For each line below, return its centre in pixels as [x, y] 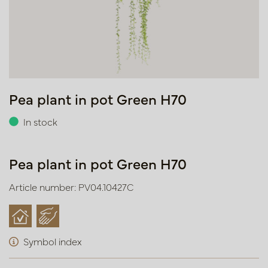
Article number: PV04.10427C [71, 187]
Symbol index [53, 241]
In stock [40, 121]
